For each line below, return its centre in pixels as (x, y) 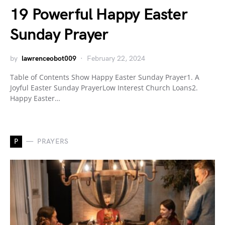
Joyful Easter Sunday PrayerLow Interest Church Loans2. (104, 87)
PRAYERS (53, 142)
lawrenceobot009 (49, 58)
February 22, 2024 (116, 58)
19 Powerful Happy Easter (99, 15)
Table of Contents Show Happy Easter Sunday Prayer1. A (105, 77)
